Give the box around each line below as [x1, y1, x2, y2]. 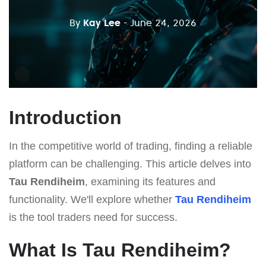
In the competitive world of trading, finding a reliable [9, 140, 252, 152]
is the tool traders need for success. [9, 211, 178, 223]
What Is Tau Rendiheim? [9, 239, 231, 261]
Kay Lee [83, 17, 121, 29]
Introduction [9, 106, 122, 128]
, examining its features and [85, 175, 216, 188]
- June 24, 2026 [123, 17, 197, 29]
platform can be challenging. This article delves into [9, 157, 251, 170]
